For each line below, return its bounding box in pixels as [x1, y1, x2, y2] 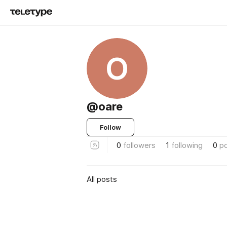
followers [123, 140, 156, 150]
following [171, 140, 203, 150]
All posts [87, 174, 117, 184]
